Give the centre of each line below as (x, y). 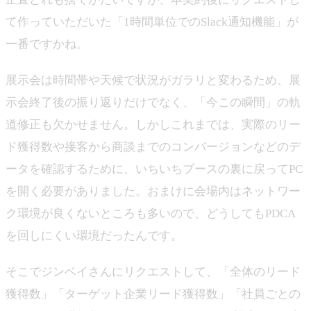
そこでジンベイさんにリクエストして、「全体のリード (153, 271)
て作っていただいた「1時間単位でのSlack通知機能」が (152, 22)
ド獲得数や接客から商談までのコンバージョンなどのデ (153, 146)
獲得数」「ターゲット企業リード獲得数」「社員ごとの (153, 294)
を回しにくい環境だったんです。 (94, 235)
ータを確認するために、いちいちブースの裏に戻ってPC (154, 169)
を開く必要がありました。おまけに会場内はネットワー (153, 191)
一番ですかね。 (47, 44)
